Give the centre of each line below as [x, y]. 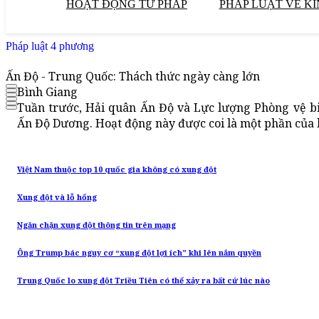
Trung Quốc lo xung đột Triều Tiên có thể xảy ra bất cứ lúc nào [143, 281]
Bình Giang [47, 92]
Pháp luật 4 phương [50, 46]
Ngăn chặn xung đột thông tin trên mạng [96, 225]
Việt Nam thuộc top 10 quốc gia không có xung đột [117, 170]
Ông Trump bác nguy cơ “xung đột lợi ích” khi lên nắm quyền [139, 253]
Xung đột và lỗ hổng [57, 198]
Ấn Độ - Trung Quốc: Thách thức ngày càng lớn [133, 77]
